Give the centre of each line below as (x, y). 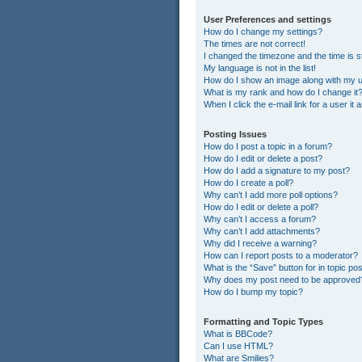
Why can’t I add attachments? (262, 232)
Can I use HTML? (238, 346)
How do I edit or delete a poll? (261, 207)
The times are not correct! (255, 44)
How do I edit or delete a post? (263, 159)
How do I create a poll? (248, 183)
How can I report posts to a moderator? (281, 256)
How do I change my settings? (263, 32)
